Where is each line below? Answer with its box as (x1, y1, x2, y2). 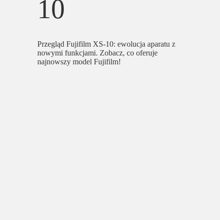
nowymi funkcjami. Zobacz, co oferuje (37, 49, 158, 57)
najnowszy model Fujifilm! (37, 57, 121, 66)
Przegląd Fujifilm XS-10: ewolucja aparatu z (37, 40, 176, 48)
